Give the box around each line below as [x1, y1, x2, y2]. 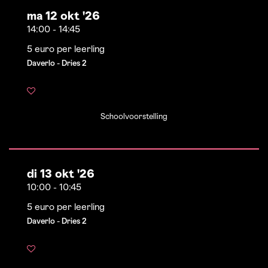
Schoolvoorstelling [100, 114, 167, 120]
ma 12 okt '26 [27, 11, 100, 22]
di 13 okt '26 [27, 169, 95, 180]
